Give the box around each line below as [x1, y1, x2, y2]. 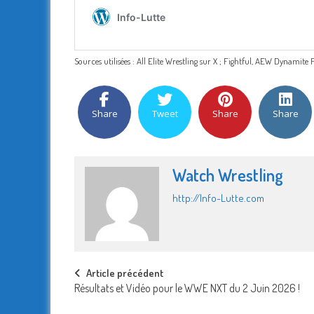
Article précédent [86, 266, 163, 280]
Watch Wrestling [172, 164, 283, 186]
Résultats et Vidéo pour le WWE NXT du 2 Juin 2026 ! [74, 281, 300, 296]
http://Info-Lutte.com [172, 191, 264, 205]
